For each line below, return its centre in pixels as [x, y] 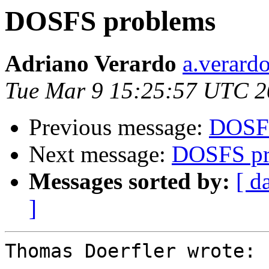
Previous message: [119, 127]
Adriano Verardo [91, 64]
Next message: [100, 154]
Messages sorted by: [129, 181]
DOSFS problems [110, 21]
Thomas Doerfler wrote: [130, 251]
